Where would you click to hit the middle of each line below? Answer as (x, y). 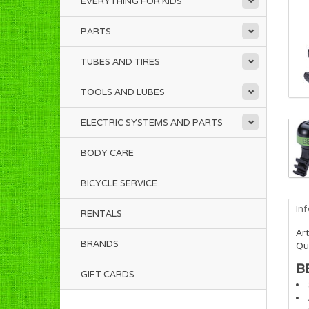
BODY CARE (107, 153)
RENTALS (101, 213)
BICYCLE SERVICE (119, 183)
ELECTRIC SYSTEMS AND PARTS (152, 122)
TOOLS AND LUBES (123, 92)
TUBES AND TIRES (120, 62)
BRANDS (100, 244)
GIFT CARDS (108, 274)
